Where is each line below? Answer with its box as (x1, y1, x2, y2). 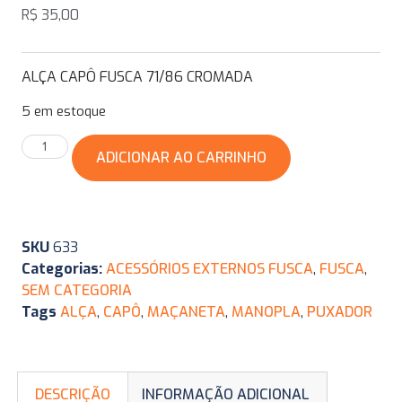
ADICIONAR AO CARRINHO (95, 148, 267, 168)
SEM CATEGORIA (22, 281, 132, 301)
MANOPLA (232, 302, 301, 322)
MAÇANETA (147, 302, 225, 322)
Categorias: (22, 259, 102, 279)
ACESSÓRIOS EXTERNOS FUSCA (106, 259, 313, 279)
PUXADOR (307, 302, 372, 322)
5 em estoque (22, 101, 106, 120)
